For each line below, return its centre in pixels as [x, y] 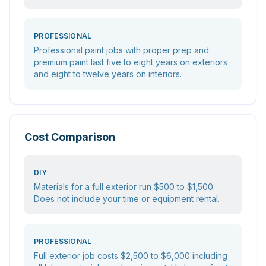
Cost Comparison [70, 137]
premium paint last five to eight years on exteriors [131, 62]
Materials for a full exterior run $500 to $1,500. [124, 187]
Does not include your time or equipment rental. [127, 199]
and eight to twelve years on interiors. [108, 74]
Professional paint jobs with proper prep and [121, 50]
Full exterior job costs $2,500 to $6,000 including [131, 256]
